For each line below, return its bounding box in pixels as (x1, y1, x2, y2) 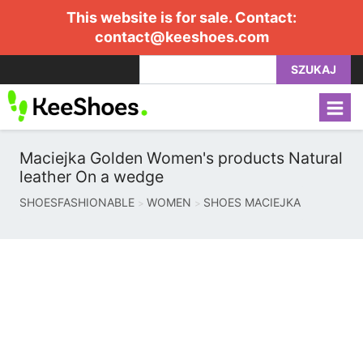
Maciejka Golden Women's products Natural (19, 148, 343, 168)
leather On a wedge (19, 167, 164, 186)
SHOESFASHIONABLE (19, 195, 135, 209)
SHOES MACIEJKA (203, 195, 301, 209)
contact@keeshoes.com (94, 28, 269, 45)
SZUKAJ (291, 62, 336, 76)
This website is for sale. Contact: (66, 9, 297, 26)
